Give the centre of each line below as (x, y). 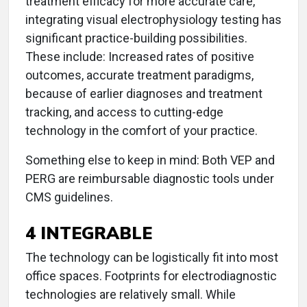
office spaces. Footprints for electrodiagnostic (151, 276)
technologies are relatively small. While (131, 295)
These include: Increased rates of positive (140, 57)
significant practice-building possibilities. (136, 38)
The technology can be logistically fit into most (152, 258)
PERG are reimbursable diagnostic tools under (150, 179)
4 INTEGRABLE (89, 233)
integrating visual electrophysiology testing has (153, 20)
